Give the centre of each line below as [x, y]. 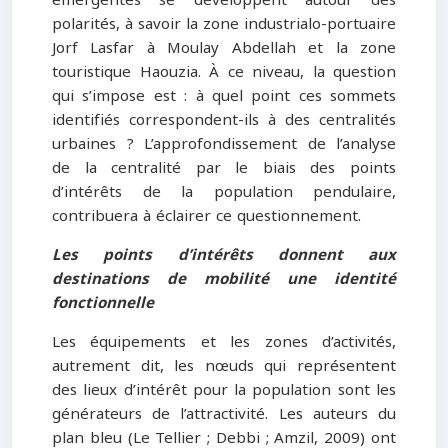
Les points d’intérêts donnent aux [224, 255]
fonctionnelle [103, 303]
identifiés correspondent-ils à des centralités [224, 119]
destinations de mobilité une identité [224, 279]
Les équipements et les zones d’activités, [224, 342]
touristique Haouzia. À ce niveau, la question [224, 71]
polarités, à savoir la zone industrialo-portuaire [224, 23]
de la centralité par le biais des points [224, 167]
